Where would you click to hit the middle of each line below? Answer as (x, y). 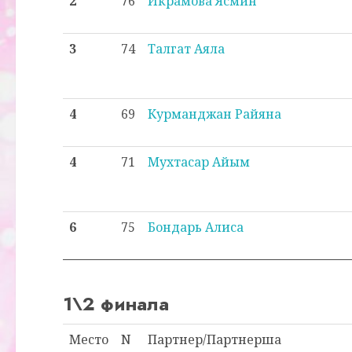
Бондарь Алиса (196, 227)
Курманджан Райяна (214, 114)
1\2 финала (116, 304)
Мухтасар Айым (199, 162)
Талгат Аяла (186, 49)
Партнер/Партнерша (214, 339)
